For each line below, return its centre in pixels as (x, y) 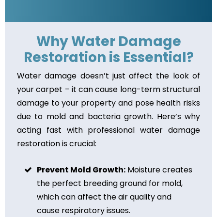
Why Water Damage (108, 41)
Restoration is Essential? (108, 57)
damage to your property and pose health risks (108, 103)
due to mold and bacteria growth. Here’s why (108, 116)
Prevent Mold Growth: (81, 170)
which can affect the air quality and (104, 197)
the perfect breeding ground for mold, (110, 183)
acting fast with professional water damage (108, 130)
